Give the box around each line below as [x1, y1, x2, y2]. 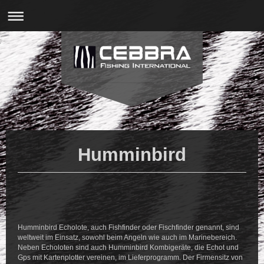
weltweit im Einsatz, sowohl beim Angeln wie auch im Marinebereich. [18, 233, 237, 242]
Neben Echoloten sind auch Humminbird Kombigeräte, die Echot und [18, 243, 239, 252]
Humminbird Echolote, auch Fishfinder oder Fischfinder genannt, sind [18, 223, 239, 232]
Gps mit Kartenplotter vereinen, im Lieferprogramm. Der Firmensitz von [18, 253, 243, 262]
